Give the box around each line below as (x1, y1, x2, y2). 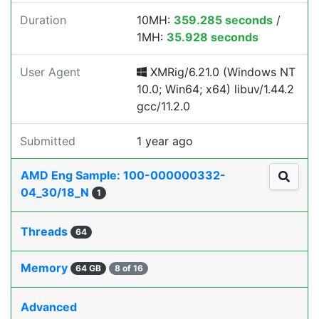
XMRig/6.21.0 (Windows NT (147, 65, 296, 79)
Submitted (20, 134, 75, 148)
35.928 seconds (167, 30, 258, 44)
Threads (21, 224, 70, 239)
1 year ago (137, 134, 193, 148)
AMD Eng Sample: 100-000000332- (21, 168, 226, 182)
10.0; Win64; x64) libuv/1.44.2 (137, 82, 294, 96)
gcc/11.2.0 (137, 99, 190, 113)
